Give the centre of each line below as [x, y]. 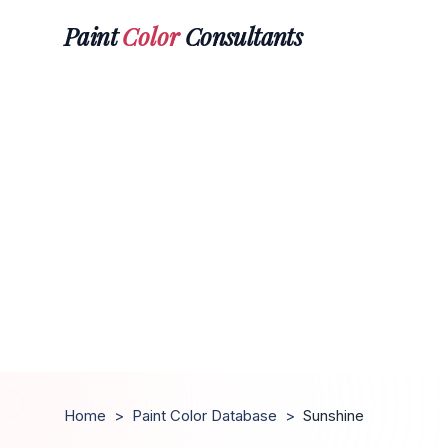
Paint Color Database [204, 415]
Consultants [241, 35]
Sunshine [333, 415]
